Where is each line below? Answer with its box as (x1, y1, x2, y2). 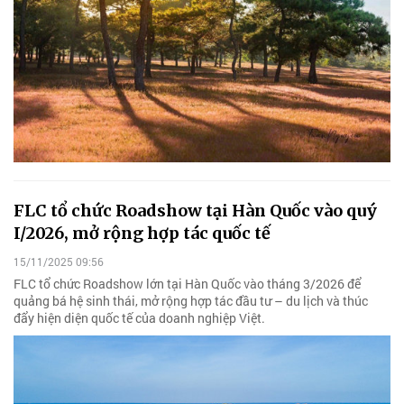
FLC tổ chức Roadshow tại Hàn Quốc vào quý (14, 200, 377, 222)
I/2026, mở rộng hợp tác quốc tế (14, 223, 271, 244)
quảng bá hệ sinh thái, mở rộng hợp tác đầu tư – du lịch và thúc (14, 291, 368, 309)
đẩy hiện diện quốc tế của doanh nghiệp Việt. (14, 308, 265, 326)
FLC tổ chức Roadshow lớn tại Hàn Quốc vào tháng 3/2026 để (14, 274, 361, 292)
